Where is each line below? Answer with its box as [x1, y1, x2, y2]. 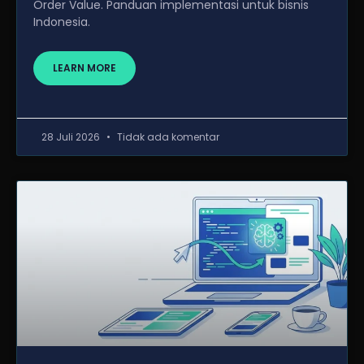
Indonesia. [33, 14, 90, 30]
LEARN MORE [53, 61, 116, 75]
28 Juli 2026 [41, 130, 102, 144]
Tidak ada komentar [115, 130, 219, 144]
